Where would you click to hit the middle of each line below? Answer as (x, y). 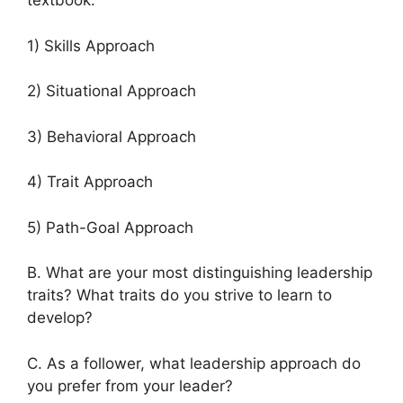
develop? (60, 318)
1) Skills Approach (91, 45)
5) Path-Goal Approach (110, 227)
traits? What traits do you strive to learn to (179, 296)
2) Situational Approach (112, 91)
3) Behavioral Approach (112, 136)
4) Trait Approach (90, 182)
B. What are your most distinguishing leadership (200, 273)
